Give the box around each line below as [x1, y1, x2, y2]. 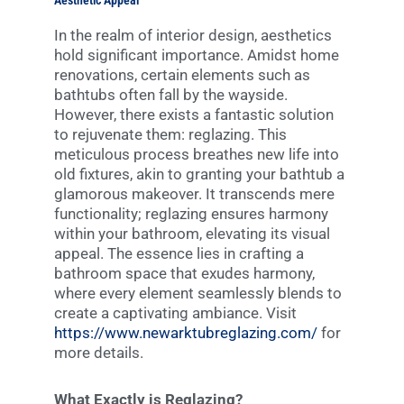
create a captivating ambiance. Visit [54, 304, 297, 323]
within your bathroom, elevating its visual [54, 225, 330, 243]
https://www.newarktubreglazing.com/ [54, 324, 317, 343]
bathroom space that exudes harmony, [54, 264, 315, 283]
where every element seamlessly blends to [54, 284, 342, 303]
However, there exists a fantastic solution [54, 106, 334, 124]
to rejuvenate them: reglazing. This [54, 125, 287, 144]
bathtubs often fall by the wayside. [54, 86, 288, 105]
